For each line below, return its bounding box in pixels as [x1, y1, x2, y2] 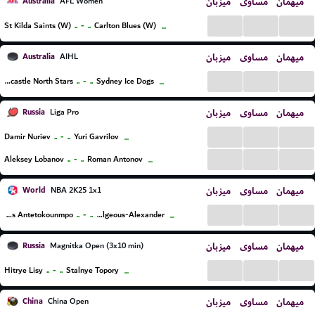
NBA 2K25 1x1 [49, 184, 101, 197]
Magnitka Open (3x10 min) [48, 239, 143, 252]
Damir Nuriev [4, 130, 51, 143]
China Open [46, 295, 89, 308]
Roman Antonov [87, 153, 143, 166]
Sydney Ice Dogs [96, 75, 154, 88]
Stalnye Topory [66, 264, 119, 277]
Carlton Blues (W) [94, 19, 156, 32]
